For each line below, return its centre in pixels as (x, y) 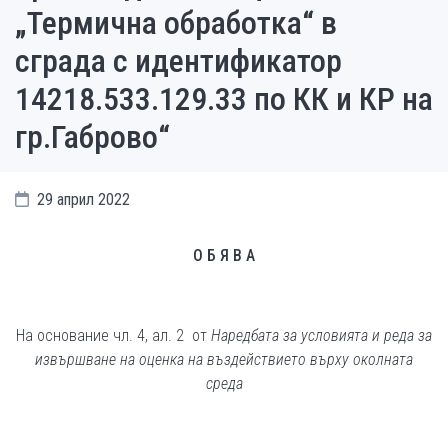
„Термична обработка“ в (176, 23)
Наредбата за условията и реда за (321, 335)
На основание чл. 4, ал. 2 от (113, 335)
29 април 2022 (81, 199)
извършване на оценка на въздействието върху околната (224, 359)
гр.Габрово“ (92, 137)
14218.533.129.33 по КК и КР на (224, 99)
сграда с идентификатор (178, 61)
